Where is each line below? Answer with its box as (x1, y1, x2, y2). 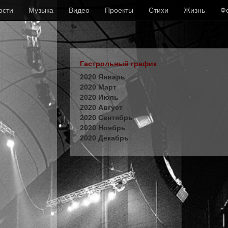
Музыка (28, 6, 53, 14)
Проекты (105, 6, 133, 14)
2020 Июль (80, 93, 119, 101)
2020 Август (80, 103, 123, 111)
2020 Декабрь (80, 134, 129, 142)
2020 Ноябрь (80, 124, 126, 132)
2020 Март (80, 83, 117, 91)
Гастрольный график (80, 60, 157, 68)
